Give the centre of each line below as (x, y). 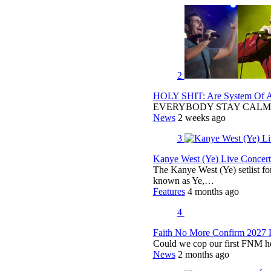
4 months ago (213, 191)
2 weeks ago (201, 117)
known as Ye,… (183, 180)
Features (169, 191)
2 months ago (203, 254)
